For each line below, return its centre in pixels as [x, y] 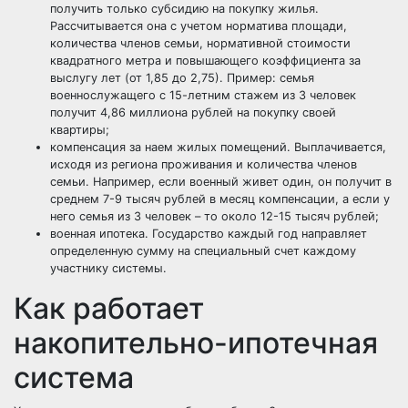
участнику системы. [108, 268]
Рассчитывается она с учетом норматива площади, [199, 26]
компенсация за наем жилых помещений [168, 147]
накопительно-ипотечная [196, 343]
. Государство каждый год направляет [256, 234]
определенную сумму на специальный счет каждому [203, 251]
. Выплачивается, [337, 147]
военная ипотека [97, 234]
